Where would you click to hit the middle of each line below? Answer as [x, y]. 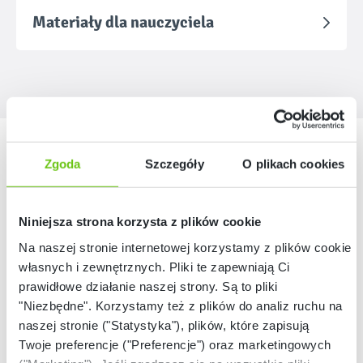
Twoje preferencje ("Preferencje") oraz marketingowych [175, 344]
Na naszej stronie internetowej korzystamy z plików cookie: [187, 247]
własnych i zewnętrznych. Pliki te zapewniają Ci [154, 267]
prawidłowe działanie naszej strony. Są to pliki [148, 286]
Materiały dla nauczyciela [123, 22]
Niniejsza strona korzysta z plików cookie [140, 221]
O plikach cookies [294, 164]
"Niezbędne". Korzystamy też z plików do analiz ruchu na [181, 305]
